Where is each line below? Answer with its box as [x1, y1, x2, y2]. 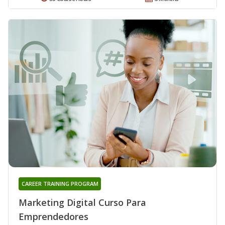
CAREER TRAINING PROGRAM [21, 179, 98, 187]
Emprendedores [19, 210, 88, 222]
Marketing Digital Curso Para [19, 196, 146, 208]
